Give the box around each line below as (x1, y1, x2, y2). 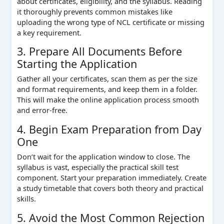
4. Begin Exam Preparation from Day (16, 121, 201, 136)
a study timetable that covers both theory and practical (16, 183, 203, 193)
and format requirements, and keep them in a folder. (16, 84, 197, 94)
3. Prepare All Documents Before (16, 44, 182, 59)
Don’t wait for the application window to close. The (16, 151, 190, 162)
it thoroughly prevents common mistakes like (16, 6, 172, 16)
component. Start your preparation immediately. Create (16, 172, 206, 183)
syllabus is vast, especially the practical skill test (16, 162, 178, 172)
